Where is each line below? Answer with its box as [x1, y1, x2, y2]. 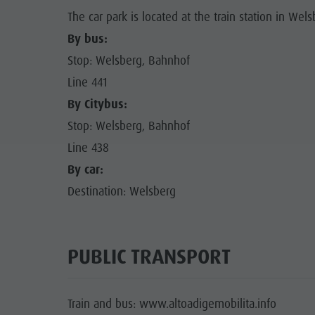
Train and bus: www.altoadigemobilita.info [67, 296, 276, 312]
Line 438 [67, 140, 109, 156]
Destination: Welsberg [67, 184, 176, 200]
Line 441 [67, 75, 108, 91]
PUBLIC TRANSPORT [67, 244, 231, 271]
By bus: [67, 31, 108, 47]
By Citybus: [67, 96, 127, 112]
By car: [67, 162, 103, 178]
